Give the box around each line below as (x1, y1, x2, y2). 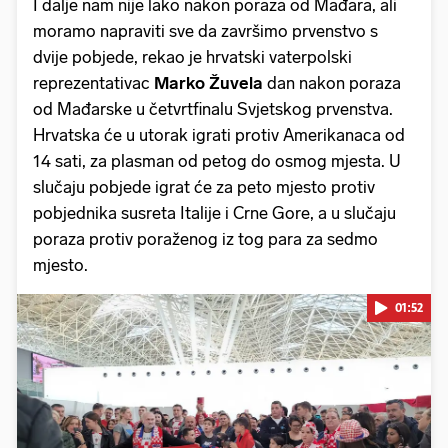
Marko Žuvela (154, 72, 263, 93)
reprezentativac (33, 72, 154, 93)
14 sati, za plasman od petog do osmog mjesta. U (33, 150, 401, 171)
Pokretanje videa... (178, 425, 270, 439)
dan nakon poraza (263, 72, 401, 93)
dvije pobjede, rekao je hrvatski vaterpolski (33, 46, 352, 67)
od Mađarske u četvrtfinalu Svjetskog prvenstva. (33, 98, 393, 119)
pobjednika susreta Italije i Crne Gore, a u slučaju (33, 202, 396, 223)
